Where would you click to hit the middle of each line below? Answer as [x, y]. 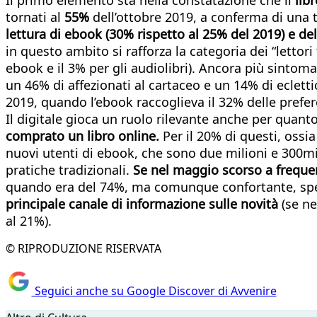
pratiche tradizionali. [69, 169]
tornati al [33, 17]
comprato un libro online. [82, 136]
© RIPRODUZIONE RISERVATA [83, 248]
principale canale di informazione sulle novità [142, 203]
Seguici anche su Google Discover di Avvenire [154, 291]
